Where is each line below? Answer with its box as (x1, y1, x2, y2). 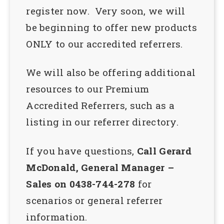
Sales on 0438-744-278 (26, 177, 135, 190)
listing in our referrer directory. (26, 115, 178, 128)
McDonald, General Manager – (26, 161, 174, 174)
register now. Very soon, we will (26, 4, 185, 17)
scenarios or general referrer (26, 194, 163, 207)
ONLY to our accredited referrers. (26, 37, 183, 50)
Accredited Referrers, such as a (26, 99, 175, 112)
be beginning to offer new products (26, 20, 197, 33)
